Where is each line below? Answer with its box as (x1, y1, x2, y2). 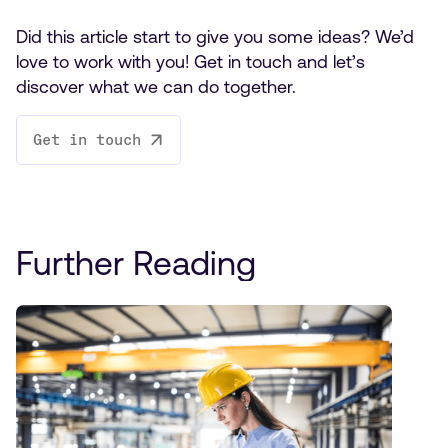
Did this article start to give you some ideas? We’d (16, 26, 414, 48)
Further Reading (16, 243, 256, 282)
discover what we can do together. (16, 76, 296, 98)
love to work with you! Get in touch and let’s (16, 51, 365, 73)
